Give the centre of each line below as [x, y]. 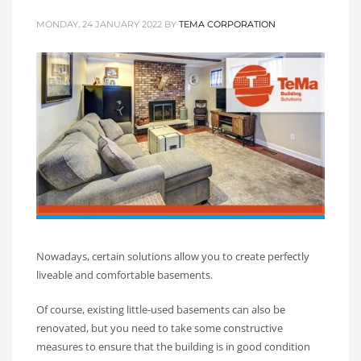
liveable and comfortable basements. [124, 275]
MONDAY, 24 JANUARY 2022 [99, 25]
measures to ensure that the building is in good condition [173, 347]
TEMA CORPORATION [227, 25]
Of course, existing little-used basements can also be [161, 310]
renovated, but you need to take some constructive [160, 328]
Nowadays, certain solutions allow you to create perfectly [173, 257]
